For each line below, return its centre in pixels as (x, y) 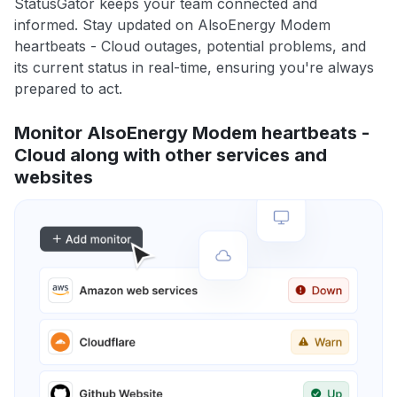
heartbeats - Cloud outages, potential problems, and (190, 47)
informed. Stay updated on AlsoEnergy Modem (172, 25)
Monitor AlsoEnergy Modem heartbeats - (192, 133)
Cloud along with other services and (171, 156)
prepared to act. (68, 89)
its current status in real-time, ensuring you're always (194, 68)
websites (54, 178)
